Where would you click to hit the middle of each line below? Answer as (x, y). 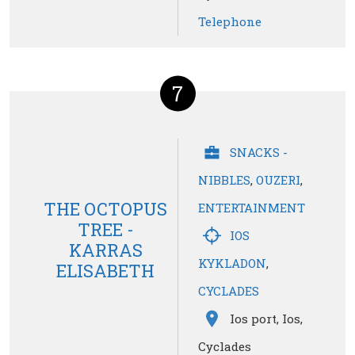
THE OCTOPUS (105, 208)
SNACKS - (259, 153)
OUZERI (278, 180)
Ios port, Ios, (266, 319)
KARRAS (105, 250)
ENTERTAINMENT (252, 208)
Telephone (230, 22)
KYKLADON (232, 263)
